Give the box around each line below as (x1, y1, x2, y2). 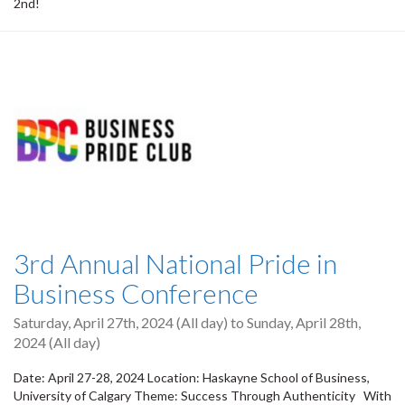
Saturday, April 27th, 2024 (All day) (14, 313, 228, 331)
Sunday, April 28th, (247, 313, 361, 331)
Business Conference (14, 276, 259, 309)
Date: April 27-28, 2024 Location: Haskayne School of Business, (14, 370, 370, 386)
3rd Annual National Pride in (14, 246, 337, 279)
